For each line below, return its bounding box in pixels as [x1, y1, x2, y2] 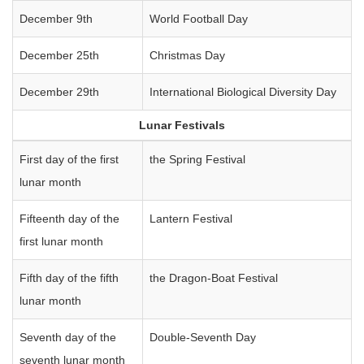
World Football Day [149, 12, 248, 25]
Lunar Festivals [139, 119, 225, 132]
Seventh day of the [19, 331, 116, 344]
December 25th [19, 49, 99, 62]
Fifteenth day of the [19, 212, 119, 225]
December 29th [19, 85, 99, 98]
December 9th [19, 12, 93, 25]
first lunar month [19, 235, 103, 248]
